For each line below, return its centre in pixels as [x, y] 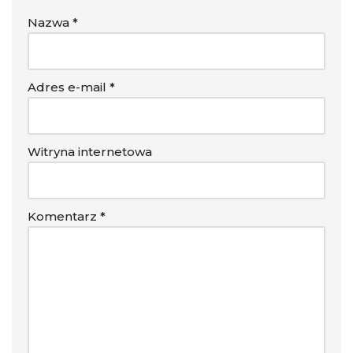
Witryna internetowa [90, 151]
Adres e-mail [69, 87]
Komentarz [64, 216]
